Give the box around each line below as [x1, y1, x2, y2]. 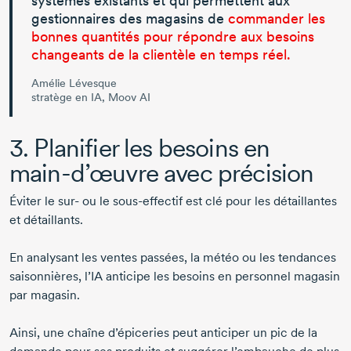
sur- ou [58, 194, 96, 209]
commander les [228, 10, 325, 27]
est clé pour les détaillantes [183, 194, 337, 209]
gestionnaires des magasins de [31, 10, 228, 27]
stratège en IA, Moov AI [31, 91, 150, 104]
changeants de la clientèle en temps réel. [31, 46, 291, 63]
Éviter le [9, 194, 58, 209]
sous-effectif [113, 194, 183, 209]
